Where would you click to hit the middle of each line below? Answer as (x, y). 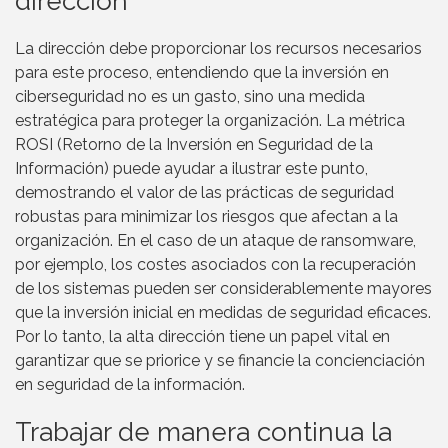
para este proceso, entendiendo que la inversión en (202, 72)
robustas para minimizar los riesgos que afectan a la (206, 216)
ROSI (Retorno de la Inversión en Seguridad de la (194, 144)
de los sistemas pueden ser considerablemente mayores (223, 288)
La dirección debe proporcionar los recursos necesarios (218, 48)
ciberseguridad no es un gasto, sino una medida (190, 96)
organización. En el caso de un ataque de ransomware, (215, 240)
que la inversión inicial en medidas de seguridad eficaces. (223, 312)
